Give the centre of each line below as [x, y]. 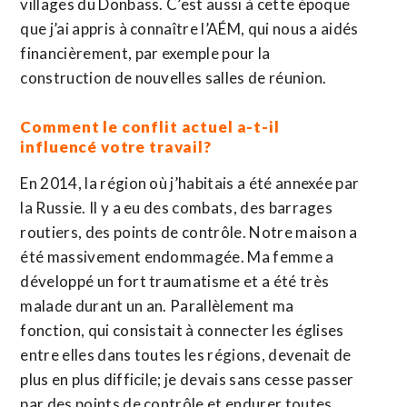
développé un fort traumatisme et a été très [175, 281]
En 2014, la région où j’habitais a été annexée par [190, 183]
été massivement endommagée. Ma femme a [177, 257]
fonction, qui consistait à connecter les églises [182, 330]
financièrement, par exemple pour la [145, 53]
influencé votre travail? [116, 147]
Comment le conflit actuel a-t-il [150, 127]
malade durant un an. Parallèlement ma [157, 306]
